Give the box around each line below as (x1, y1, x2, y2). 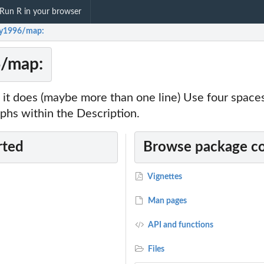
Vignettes (146, 173, 183, 181)
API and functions (146, 221, 214, 230)
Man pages (146, 197, 187, 206)
